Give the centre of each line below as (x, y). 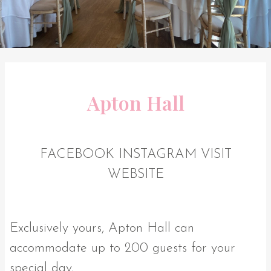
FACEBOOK (77, 154)
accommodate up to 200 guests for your (122, 248)
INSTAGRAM (157, 154)
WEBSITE (135, 174)
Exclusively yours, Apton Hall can (102, 228)
